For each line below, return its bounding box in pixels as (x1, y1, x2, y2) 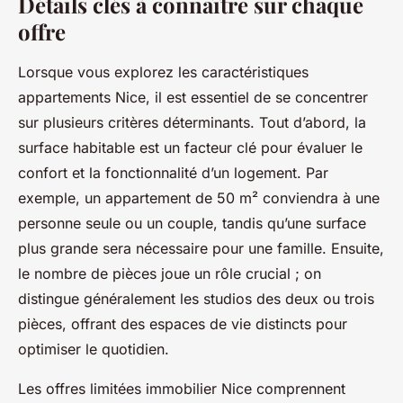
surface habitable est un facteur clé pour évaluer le (18, 139, 363, 157)
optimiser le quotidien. (18, 340, 169, 359)
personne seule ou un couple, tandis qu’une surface (18, 214, 366, 233)
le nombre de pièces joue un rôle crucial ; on (18, 264, 321, 283)
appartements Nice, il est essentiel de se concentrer (18, 88, 368, 107)
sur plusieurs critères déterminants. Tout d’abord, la (18, 113, 366, 132)
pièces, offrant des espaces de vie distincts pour (18, 315, 347, 334)
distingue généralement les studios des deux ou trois (18, 290, 374, 309)
